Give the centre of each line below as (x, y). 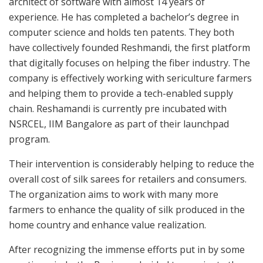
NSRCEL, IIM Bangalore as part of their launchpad (119, 124)
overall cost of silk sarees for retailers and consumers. (128, 179)
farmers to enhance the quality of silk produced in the (127, 209)
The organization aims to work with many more (114, 194)
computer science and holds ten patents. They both (122, 32)
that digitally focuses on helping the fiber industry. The (129, 63)
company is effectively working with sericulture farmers (130, 78)
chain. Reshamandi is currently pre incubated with (118, 108)
